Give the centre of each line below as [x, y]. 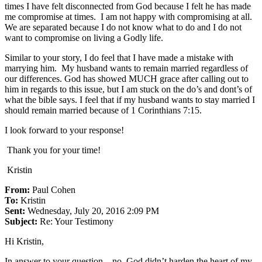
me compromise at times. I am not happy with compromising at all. [130, 16]
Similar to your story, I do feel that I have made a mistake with [119, 57]
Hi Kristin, [25, 241]
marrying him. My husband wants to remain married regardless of [126, 68]
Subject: [21, 221]
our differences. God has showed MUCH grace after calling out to [127, 78]
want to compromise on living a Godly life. [84, 37]
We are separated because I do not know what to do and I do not [123, 27]
